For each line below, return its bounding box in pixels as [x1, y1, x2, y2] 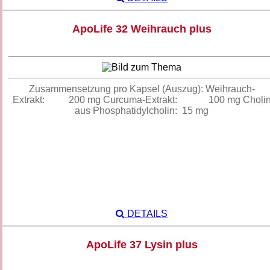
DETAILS [125, 209, 168, 219]
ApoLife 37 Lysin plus [86, 239, 198, 251]
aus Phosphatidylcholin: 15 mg [75, 105, 209, 116]
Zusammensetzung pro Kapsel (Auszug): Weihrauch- [28, 84, 255, 95]
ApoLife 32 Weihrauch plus [72, 23, 212, 36]
